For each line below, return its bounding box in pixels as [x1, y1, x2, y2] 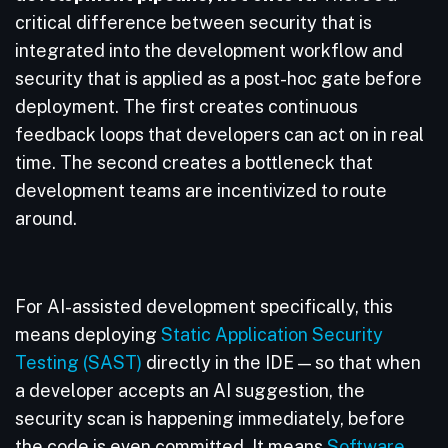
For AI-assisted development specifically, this [15, 296, 393, 317]
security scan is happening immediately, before [15, 408, 405, 429]
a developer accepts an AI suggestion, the [15, 380, 365, 401]
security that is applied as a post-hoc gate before [15, 68, 422, 89]
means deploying [15, 324, 161, 345]
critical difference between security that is [15, 12, 372, 33]
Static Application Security [161, 324, 383, 345]
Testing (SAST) [15, 352, 142, 373]
